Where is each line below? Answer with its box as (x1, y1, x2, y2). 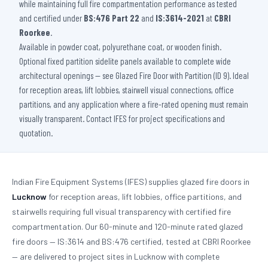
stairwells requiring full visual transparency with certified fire (12, 206, 231, 217)
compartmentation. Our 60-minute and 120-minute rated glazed (12, 221, 243, 232)
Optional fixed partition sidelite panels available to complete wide (19, 56, 231, 66)
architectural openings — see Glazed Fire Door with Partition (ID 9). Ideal (19, 70, 249, 81)
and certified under (19, 13, 84, 23)
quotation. (19, 127, 53, 138)
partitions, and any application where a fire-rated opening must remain (19, 99, 248, 109)
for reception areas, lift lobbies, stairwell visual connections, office (19, 84, 234, 95)
